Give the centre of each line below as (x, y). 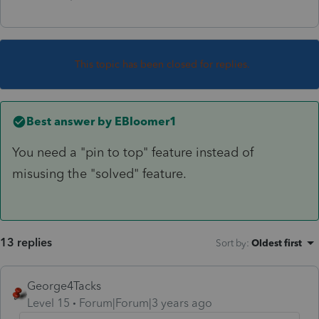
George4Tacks (64, 286)
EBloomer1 (144, 121)
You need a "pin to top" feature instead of (133, 152)
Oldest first (277, 242)
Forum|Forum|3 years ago (146, 303)
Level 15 (48, 303)
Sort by (231, 242)
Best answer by (69, 121)
